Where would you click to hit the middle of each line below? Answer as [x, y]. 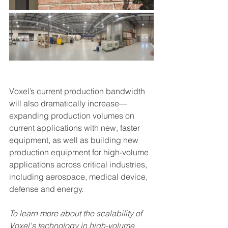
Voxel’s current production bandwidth [78, 91]
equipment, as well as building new [75, 140]
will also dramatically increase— [68, 104]
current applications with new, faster [76, 128]
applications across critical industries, [79, 165]
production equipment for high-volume [80, 152]
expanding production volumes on [73, 116]
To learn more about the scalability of [77, 213]
